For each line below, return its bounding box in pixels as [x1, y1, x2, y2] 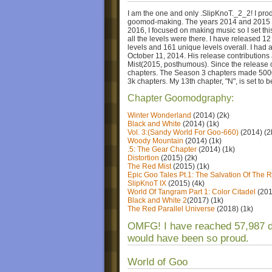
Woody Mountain [127, 137, 183, 145]
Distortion [127, 154, 159, 162]
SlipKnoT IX [127, 179, 166, 188]
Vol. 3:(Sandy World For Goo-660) [127, 128, 239, 137]
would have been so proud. [127, 233, 249, 244]
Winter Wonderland [127, 111, 191, 120]
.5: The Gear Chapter [127, 145, 197, 154]
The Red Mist [127, 162, 171, 171]
